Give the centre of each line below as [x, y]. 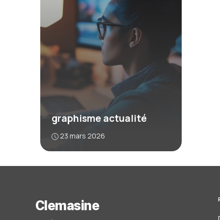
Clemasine [68, 205]
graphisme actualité [99, 118]
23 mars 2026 [82, 136]
